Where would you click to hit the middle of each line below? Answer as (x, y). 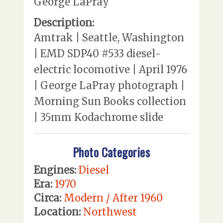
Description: (64, 22)
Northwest (110, 212)
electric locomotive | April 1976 (111, 69)
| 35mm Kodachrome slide (99, 117)
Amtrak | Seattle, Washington (109, 37)
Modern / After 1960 (113, 198)
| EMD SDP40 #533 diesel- (97, 53)
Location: (57, 212)
